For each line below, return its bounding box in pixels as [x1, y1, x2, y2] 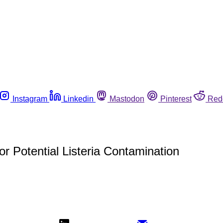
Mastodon [110, 94, 144, 103]
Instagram [12, 94, 47, 103]
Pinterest [160, 94, 192, 103]
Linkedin [63, 94, 94, 103]
